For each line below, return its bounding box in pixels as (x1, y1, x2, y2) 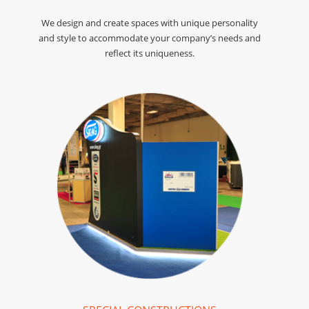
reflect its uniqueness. (105, 47, 195, 60)
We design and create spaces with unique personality (41, 17, 259, 30)
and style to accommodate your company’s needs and (39, 32, 261, 45)
